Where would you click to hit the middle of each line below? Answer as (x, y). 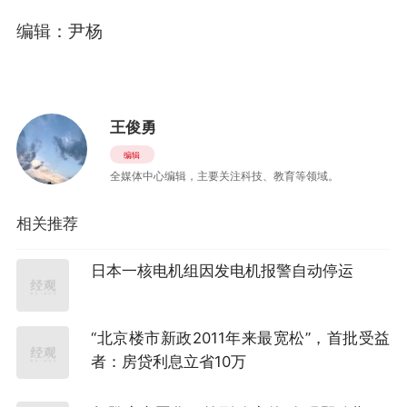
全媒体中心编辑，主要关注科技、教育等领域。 (224, 175)
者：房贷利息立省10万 (169, 361)
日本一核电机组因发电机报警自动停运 (223, 271)
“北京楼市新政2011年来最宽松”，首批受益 (241, 338)
